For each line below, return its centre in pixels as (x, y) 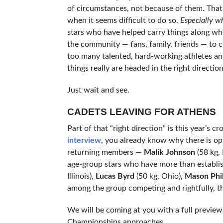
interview (84, 140)
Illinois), (81, 176)
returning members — (105, 152)
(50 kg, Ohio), (158, 176)
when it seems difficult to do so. (123, 20)
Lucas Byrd (115, 176)
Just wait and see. (98, 90)
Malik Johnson (169, 152)
